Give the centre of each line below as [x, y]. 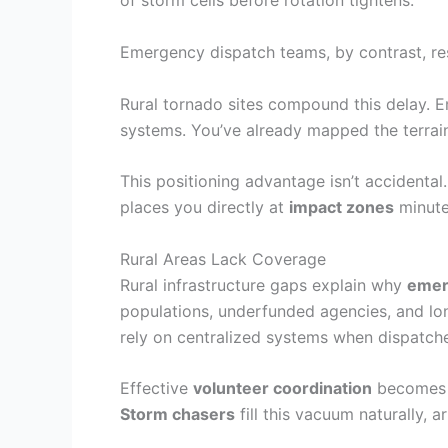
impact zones [341, 207]
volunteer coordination [282, 388]
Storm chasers [177, 414]
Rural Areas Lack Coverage [223, 258]
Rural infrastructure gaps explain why [263, 284]
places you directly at [204, 207]
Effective [156, 388]
